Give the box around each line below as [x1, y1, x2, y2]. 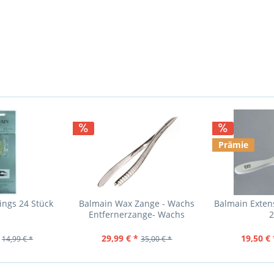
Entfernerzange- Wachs [89, 209, 185, 220]
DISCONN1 [114, 220, 159, 231]
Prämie [218, 139, 248, 150]
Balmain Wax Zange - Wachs [79, 198, 195, 209]
